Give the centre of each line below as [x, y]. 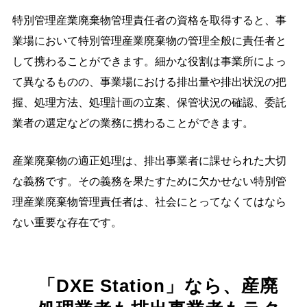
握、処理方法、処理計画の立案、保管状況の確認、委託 [149, 102]
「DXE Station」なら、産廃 [158, 285]
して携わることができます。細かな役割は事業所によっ [149, 61]
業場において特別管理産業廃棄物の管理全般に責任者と [149, 40]
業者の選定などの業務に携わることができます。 [133, 123]
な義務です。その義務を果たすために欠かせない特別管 [149, 181]
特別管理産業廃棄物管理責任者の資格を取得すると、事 [149, 20]
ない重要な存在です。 [67, 222]
